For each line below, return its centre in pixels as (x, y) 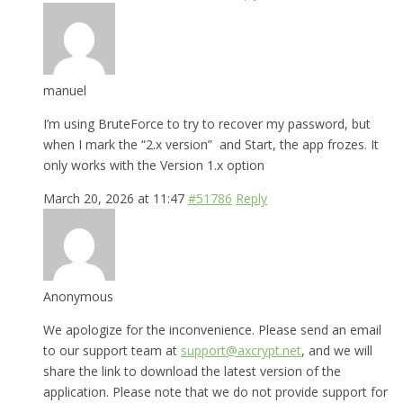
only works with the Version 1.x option (154, 165)
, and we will (337, 350)
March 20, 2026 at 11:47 (114, 198)
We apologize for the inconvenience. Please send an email (212, 329)
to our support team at (112, 350)
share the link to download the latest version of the (192, 371)
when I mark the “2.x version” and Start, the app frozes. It (211, 144)
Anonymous (78, 296)
